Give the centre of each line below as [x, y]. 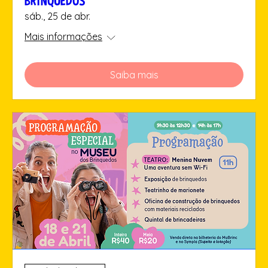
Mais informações [63, 37]
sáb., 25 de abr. [57, 16]
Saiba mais [134, 75]
